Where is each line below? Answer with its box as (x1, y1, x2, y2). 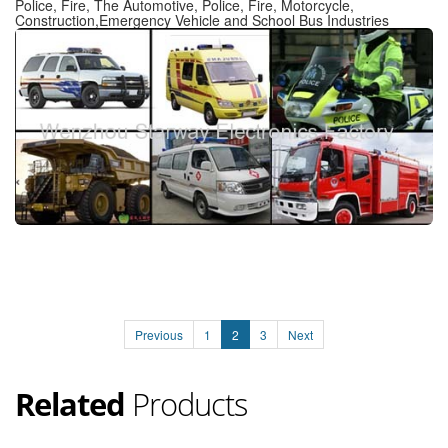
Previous (135, 326, 183, 344)
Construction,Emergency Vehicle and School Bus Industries (15, 10, 389, 31)
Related (15, 383, 125, 426)
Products (125, 383, 247, 426)
